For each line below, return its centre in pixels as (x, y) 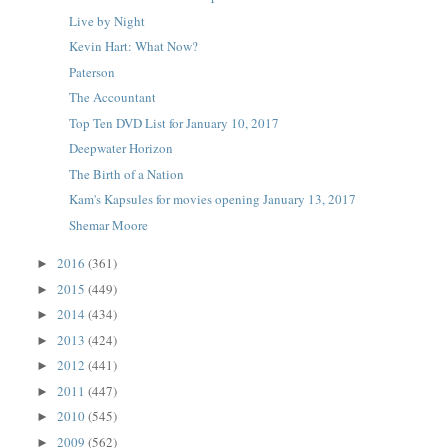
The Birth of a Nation (126, 173)
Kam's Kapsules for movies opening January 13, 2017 (212, 199)
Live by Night (106, 20)
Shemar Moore (108, 224)
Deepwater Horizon (120, 148)
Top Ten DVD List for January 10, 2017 (173, 122)
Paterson (91, 71)
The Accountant (112, 97)
